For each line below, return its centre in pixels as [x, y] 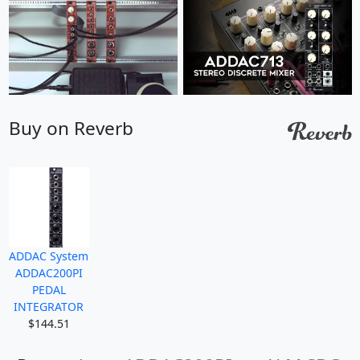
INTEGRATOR [49, 306]
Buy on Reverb [71, 128]
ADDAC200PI [49, 272]
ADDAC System [49, 256]
